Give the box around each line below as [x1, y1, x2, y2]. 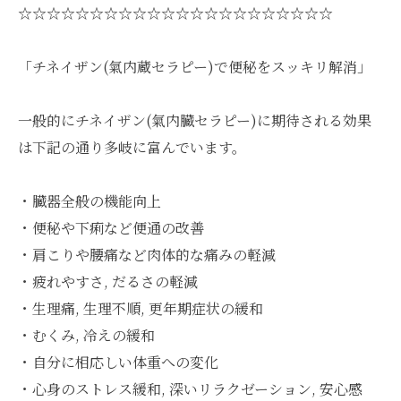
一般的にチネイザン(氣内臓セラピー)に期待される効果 [18, 110, 371, 131]
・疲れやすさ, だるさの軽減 [18, 271, 198, 292]
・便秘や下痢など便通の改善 [18, 218, 204, 238]
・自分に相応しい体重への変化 [18, 352, 218, 372]
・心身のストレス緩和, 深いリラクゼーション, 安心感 [18, 379, 363, 399]
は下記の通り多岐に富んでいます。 [18, 137, 246, 158]
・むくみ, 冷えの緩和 [18, 325, 155, 346]
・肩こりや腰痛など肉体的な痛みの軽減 [18, 244, 276, 265]
